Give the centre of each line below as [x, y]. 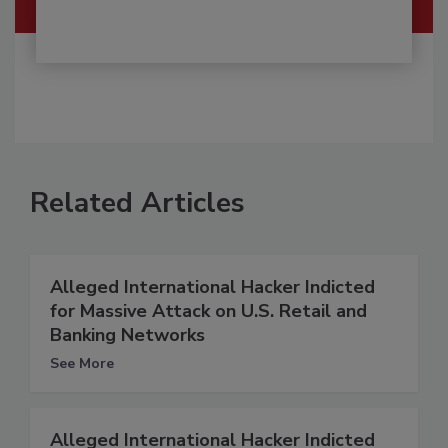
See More [82, 364]
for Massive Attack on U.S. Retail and [208, 311]
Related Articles [137, 203]
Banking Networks [127, 335]
